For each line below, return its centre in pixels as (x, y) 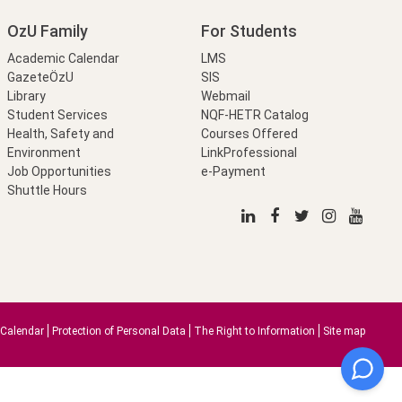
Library (26, 96)
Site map (344, 332)
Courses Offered (250, 134)
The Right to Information (254, 332)
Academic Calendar (63, 59)
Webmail (226, 96)
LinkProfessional (249, 153)
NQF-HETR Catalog (255, 115)
